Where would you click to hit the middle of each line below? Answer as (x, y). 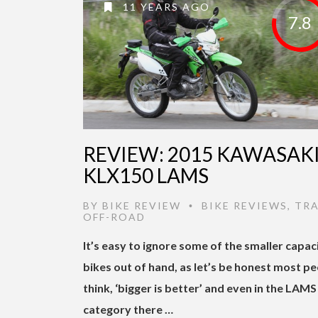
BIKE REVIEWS (245, 205)
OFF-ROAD (114, 216)
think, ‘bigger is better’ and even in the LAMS (200, 287)
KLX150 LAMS (146, 175)
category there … (128, 309)
